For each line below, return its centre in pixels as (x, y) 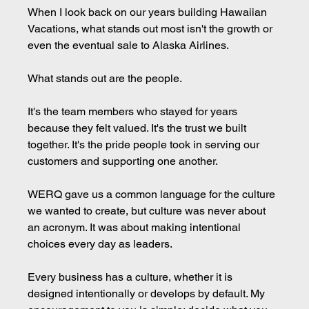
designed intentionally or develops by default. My (148, 293)
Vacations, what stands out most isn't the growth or (152, 28)
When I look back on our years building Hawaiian (149, 12)
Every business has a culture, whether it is (132, 277)
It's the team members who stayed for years (134, 111)
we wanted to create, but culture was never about (148, 210)
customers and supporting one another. (123, 161)
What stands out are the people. (105, 78)
